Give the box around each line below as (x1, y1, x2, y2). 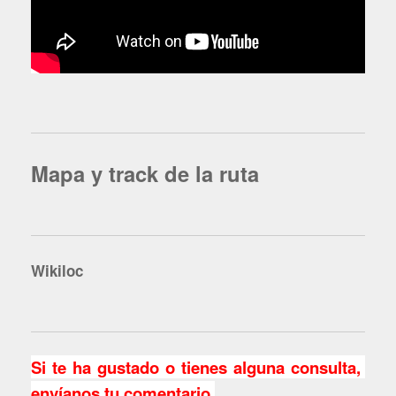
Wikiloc (31, 260, 96, 282)
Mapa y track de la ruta (31, 157, 259, 188)
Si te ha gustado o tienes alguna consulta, (31, 355, 365, 380)
